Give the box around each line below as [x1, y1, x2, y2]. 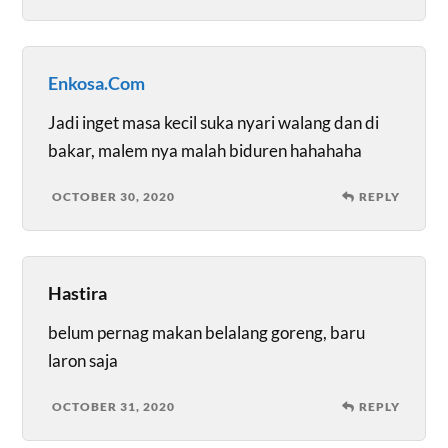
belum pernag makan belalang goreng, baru [48, 321, 366, 343]
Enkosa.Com [48, 71, 146, 94]
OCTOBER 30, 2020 [52, 188, 176, 204]
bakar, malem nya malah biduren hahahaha [48, 139, 363, 161]
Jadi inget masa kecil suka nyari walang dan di [48, 111, 380, 133]
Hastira [48, 281, 108, 304]
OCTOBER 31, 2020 [52, 398, 176, 414]
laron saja [48, 349, 119, 371]
